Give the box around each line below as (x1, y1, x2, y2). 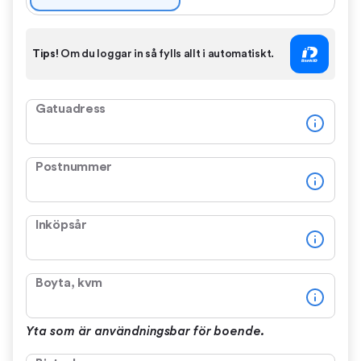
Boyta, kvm (35, 276, 102, 289)
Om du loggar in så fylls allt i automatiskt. (58, 48, 274, 60)
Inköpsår (35, 218, 87, 231)
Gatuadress (35, 102, 106, 115)
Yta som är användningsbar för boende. (26, 325, 265, 338)
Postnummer (35, 160, 112, 173)
